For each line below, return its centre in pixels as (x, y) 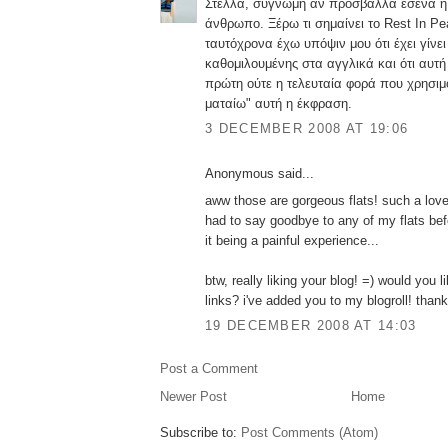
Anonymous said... (259, 174)
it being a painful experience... (292, 240)
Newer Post (193, 397)
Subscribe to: (200, 433)
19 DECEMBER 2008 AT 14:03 (311, 326)
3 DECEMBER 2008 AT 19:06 (307, 129)
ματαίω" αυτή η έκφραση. (278, 103)
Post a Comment (209, 369)
